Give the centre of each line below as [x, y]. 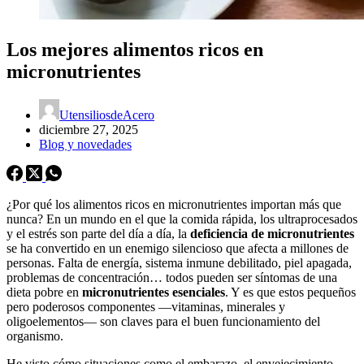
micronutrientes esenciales [154, 292]
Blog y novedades [85, 144]
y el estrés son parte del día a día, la [98, 233]
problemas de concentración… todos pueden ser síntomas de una [172, 277]
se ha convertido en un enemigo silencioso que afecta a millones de [178, 248]
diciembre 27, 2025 [89, 129]
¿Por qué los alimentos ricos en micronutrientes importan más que [174, 204]
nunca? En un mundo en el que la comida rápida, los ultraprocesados [182, 219]
